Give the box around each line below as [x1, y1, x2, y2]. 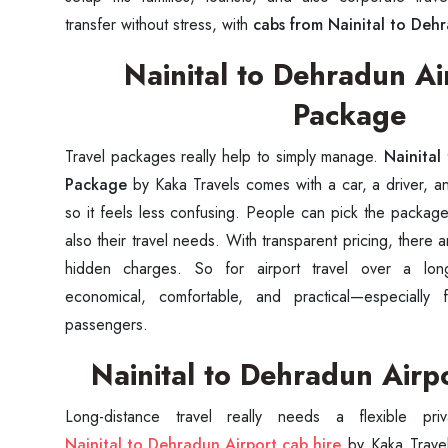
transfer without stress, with [65, 13, 253, 36]
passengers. [65, 313, 148, 336]
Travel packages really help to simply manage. [65, 145, 384, 168]
